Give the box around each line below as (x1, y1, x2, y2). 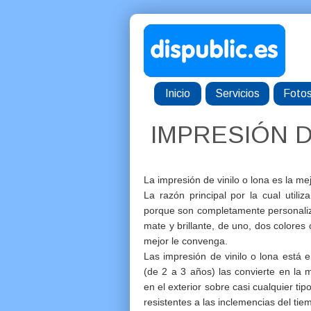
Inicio (165, 87, 190, 99)
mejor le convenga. (144, 235, 228, 246)
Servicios (215, 87, 260, 99)
